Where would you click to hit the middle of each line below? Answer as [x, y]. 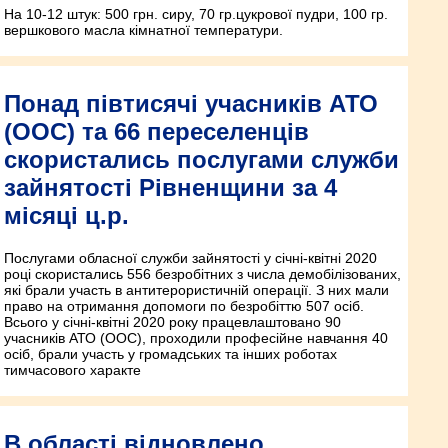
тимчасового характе [72, 369]
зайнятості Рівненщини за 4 [170, 187]
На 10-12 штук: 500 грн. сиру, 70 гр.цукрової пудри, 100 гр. [196, 13]
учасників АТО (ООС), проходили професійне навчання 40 [196, 337]
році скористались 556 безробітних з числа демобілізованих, [202, 273]
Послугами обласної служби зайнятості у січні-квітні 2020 [190, 257]
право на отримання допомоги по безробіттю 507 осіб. [184, 305]
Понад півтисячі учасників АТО [191, 103]
